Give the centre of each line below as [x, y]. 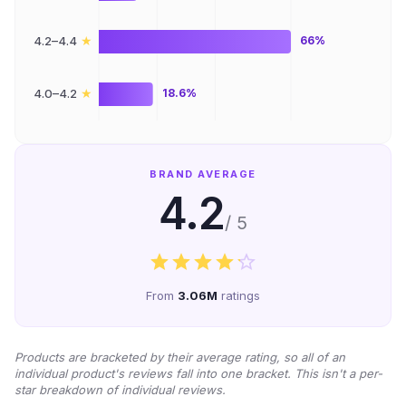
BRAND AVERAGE [203, 174]
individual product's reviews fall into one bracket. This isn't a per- [198, 373]
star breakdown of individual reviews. [120, 390]
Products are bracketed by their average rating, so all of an [180, 357]
